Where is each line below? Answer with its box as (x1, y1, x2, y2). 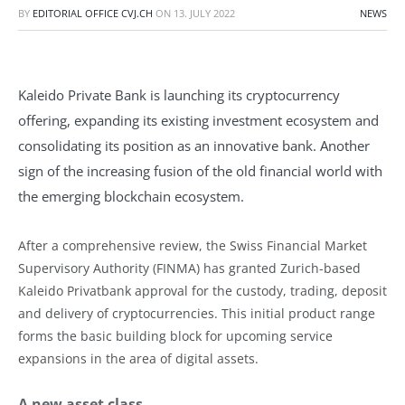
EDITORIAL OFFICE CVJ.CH (33, 6, 153, 20)
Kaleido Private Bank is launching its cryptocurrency (18, 85, 340, 104)
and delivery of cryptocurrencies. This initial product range (18, 304, 375, 322)
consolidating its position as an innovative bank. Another (18, 136, 370, 155)
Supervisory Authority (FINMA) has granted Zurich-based (18, 259, 361, 277)
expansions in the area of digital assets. (18, 349, 259, 367)
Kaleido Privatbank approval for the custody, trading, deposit (18, 281, 387, 299)
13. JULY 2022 (174, 6, 235, 20)
